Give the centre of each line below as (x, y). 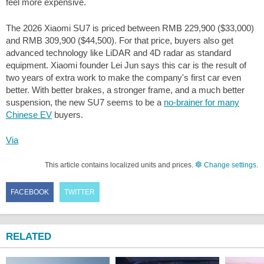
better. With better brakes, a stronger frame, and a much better (125, 90)
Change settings (229, 165)
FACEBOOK (30, 192)
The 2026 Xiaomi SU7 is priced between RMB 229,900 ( (113, 28)
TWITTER (80, 192)
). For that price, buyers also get (172, 40)
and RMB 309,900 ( (43, 40)
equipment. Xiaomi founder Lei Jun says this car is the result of (126, 65)
